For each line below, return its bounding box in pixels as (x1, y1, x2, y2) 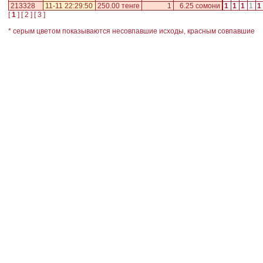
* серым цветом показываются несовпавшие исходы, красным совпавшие (8, 27, 255, 36)
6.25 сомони (178, 2, 222, 11)
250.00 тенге (97, 2, 140, 11)
